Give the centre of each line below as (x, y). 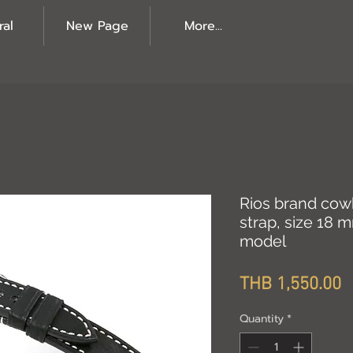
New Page (97, 26)
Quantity (262, 319)
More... (203, 26)
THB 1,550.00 (290, 285)
